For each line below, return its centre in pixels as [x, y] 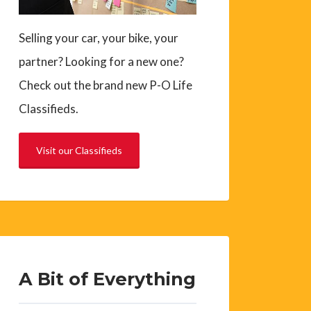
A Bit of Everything [108, 279]
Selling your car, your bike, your [99, 37]
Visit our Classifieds [79, 150]
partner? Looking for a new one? [102, 61]
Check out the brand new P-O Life [106, 85]
